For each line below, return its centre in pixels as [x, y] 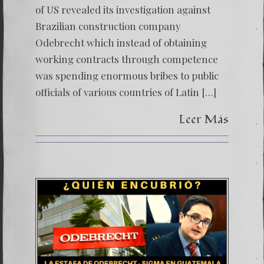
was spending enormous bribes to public [127, 75]
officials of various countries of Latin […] [126, 92]
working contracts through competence [127, 59]
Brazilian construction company [108, 26]
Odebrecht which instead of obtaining [121, 42]
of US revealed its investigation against [123, 9]
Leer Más [204, 119]
